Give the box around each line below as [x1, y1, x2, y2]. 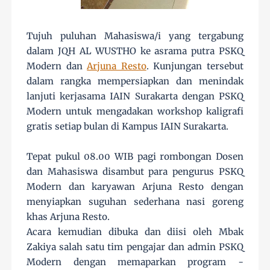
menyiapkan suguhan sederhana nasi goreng [27, 196, 243, 208]
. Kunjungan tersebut [146, 60, 243, 72]
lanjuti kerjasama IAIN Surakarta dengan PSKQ [27, 90, 243, 102]
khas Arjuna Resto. [27, 211, 110, 223]
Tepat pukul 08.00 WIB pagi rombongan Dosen [27, 151, 243, 163]
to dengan [195, 181, 243, 193]
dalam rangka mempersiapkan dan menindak [27, 75, 243, 87]
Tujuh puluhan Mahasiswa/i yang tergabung [27, 30, 243, 42]
